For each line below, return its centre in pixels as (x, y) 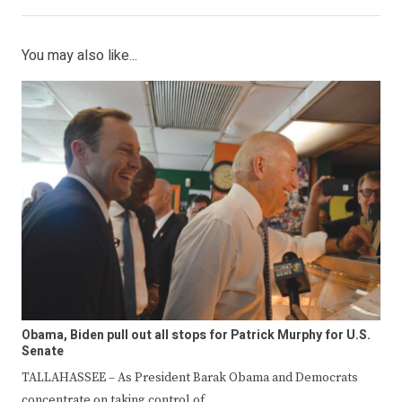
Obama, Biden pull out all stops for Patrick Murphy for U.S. (196, 335)
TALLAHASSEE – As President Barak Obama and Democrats (190, 377)
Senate (43, 351)
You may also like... (79, 56)
